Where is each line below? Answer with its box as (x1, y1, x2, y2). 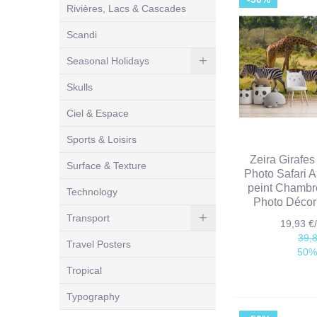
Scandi (67, 28, 97, 40)
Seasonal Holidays (67, 54, 149, 67)
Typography (67, 290, 120, 302)
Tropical (67, 264, 102, 276)
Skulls (67, 81, 93, 93)
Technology (67, 185, 117, 197)
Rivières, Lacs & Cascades (67, 2, 186, 14)
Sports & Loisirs (67, 133, 137, 145)
